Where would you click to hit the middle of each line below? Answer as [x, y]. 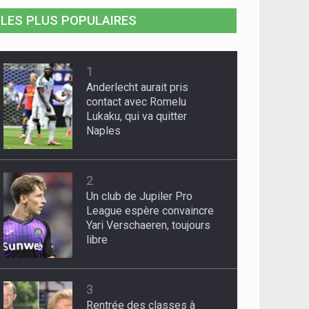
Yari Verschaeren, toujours [149, 226]
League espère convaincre [150, 211]
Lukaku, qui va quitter [137, 117]
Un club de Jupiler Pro [140, 197]
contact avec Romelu [137, 102]
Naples [104, 131]
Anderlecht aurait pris [138, 88]
